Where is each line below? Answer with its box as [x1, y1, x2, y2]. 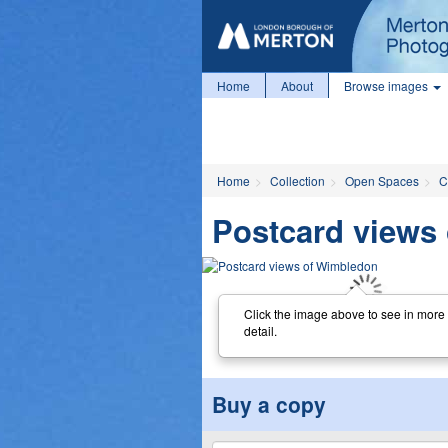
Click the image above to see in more [243, 304, 445, 322]
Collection [270, 172, 325, 189]
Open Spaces [345, 172, 419, 189]
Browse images [344, 77, 431, 94]
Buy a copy [212, 389, 326, 419]
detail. [243, 321, 277, 339]
